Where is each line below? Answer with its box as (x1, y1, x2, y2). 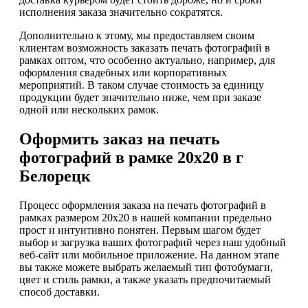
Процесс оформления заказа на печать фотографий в (19, 199, 266, 211)
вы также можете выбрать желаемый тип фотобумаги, (19, 261, 273, 273)
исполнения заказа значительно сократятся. (19, 5, 223, 18)
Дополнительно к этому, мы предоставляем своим (19, 29, 254, 41)
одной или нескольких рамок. (19, 103, 159, 115)
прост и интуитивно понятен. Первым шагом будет (19, 223, 261, 236)
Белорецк (19, 166, 91, 185)
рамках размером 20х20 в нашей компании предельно (19, 211, 272, 223)
